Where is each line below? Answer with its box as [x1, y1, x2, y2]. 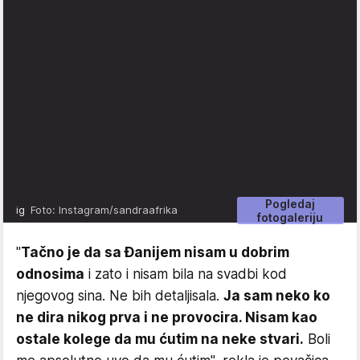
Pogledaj [265, 196, 316, 211]
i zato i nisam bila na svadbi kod [84, 265, 287, 282]
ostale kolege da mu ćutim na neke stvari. [16, 330, 304, 347]
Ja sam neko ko [223, 287, 330, 304]
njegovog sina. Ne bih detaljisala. [16, 287, 223, 304]
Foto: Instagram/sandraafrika [31, 202, 178, 216]
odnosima [16, 265, 84, 282]
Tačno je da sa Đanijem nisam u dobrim [21, 243, 289, 260]
